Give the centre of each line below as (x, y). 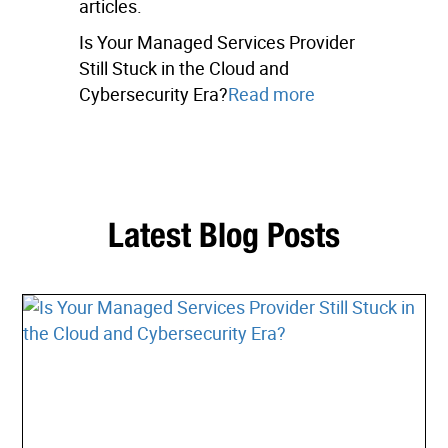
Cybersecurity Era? (153, 94)
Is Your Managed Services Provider (217, 42)
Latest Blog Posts (224, 234)
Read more (271, 94)
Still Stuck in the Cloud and (184, 68)
